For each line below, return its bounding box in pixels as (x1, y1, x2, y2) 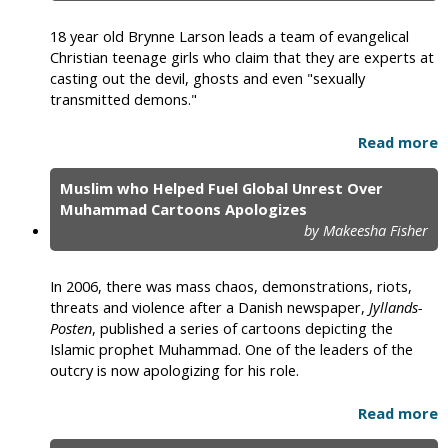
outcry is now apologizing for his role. (50, 360, 299, 381)
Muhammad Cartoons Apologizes (60, 199, 307, 220)
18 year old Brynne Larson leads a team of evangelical (50, 26, 409, 47)
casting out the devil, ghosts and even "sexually (50, 68, 365, 89)
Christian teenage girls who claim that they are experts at (50, 47, 434, 68)
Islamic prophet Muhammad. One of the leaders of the (50, 339, 413, 360)
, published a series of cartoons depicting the (92, 318, 393, 339)
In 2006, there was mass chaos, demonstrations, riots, (50, 276, 412, 297)
